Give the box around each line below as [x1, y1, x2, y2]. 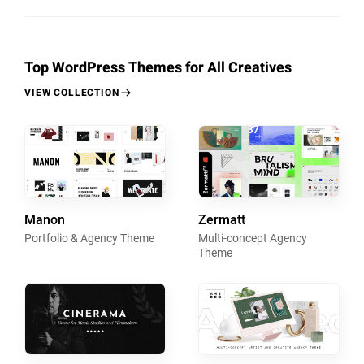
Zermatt [198, 210, 245, 231]
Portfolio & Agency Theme [24, 232, 154, 245]
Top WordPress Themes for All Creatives [24, 57, 292, 80]
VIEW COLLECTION [24, 85, 119, 101]
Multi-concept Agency [198, 232, 307, 245]
